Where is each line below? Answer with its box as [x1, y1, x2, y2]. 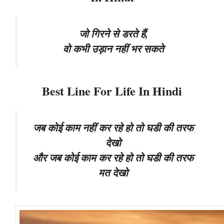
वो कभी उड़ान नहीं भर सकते [62, 41, 164, 56]
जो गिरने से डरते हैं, [78, 26, 148, 41]
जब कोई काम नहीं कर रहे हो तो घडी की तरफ [33, 120, 193, 135]
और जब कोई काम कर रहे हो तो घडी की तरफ [33, 150, 193, 165]
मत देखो [98, 165, 128, 180]
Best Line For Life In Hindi [42, 81, 182, 99]
